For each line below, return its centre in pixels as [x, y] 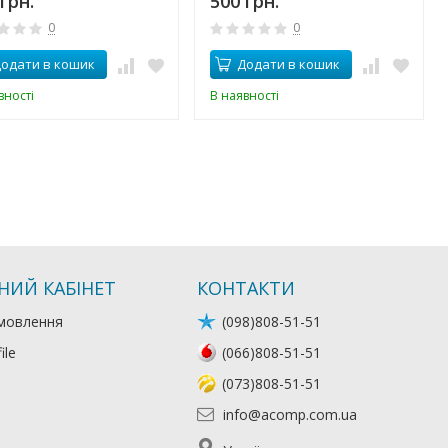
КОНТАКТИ [245, 288]
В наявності [244, 95]
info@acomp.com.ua [287, 414]
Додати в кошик [288, 63]
